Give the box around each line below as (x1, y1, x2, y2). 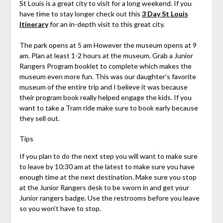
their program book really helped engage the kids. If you (19, 93, 192, 102)
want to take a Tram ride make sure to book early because (19, 104, 198, 112)
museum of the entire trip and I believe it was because (19, 83, 188, 92)
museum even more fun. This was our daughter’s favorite (19, 72, 196, 81)
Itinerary (19, 20, 48, 29)
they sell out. (19, 114, 60, 123)
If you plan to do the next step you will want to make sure (19, 152, 198, 161)
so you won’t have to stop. (19, 204, 101, 213)
